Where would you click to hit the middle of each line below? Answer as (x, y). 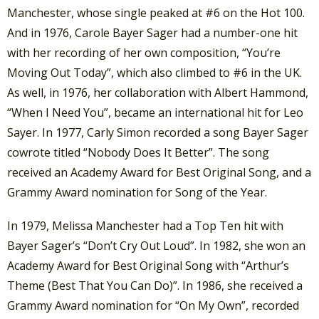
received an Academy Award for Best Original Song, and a (159, 172)
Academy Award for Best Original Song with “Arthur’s (148, 265)
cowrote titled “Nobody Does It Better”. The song (138, 152)
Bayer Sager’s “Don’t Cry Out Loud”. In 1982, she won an (156, 245)
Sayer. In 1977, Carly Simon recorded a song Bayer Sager (158, 132)
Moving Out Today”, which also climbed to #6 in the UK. (155, 72)
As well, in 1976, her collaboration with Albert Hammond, (158, 92)
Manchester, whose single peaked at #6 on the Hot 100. (156, 12)
